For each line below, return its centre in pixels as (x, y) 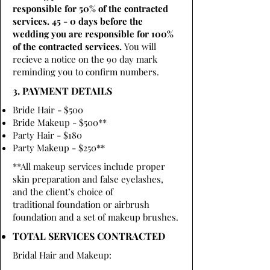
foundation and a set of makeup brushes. (96, 217)
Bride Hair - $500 (48, 110)
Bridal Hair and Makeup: (62, 255)
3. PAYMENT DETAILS (62, 91)
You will (139, 46)
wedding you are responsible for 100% (93, 34)
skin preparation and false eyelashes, (88, 179)
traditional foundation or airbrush (81, 204)
